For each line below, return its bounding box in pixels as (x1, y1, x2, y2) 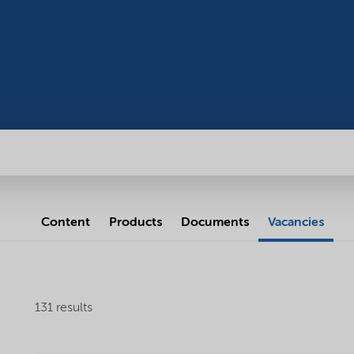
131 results (34, 302, 92, 314)
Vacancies (267, 217, 324, 229)
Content (40, 217, 90, 229)
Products (108, 217, 162, 229)
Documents (180, 217, 249, 229)
